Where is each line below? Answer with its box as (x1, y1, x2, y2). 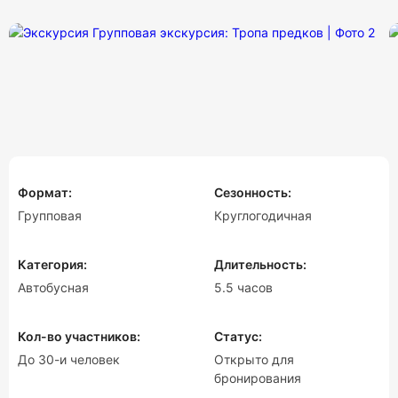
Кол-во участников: (18, 329, 140, 344)
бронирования (214, 370, 301, 386)
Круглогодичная (214, 208, 312, 223)
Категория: (18, 257, 87, 272)
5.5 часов (214, 280, 273, 295)
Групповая (18, 208, 82, 223)
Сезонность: (214, 185, 291, 200)
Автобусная (18, 280, 89, 295)
